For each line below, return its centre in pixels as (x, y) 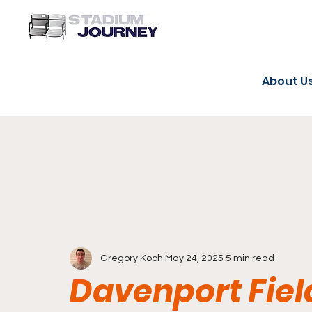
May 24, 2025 (194, 258)
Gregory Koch (132, 258)
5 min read (250, 258)
